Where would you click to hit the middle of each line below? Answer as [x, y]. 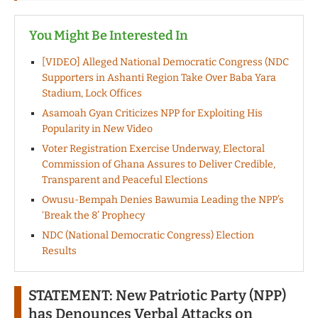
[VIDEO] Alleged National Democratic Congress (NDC [165, 62]
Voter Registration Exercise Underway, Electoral [153, 148]
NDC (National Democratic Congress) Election [148, 235]
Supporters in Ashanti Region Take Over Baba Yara [159, 77]
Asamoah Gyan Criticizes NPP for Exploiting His [152, 113]
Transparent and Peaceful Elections [125, 180]
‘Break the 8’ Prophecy [93, 215]
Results [59, 251]
